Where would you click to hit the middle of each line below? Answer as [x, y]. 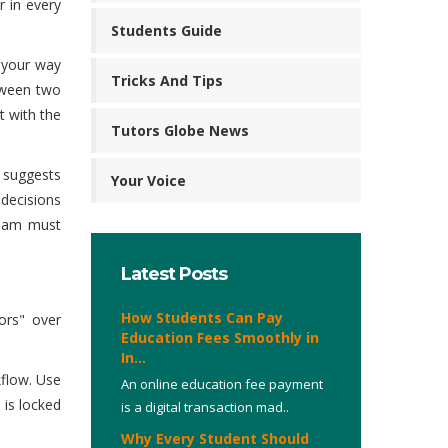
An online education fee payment [222, 384]
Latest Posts [174, 274]
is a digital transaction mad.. [205, 407]
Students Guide [166, 30]
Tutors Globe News [180, 130]
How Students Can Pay [202, 317]
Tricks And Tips [167, 80]
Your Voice [148, 180]
